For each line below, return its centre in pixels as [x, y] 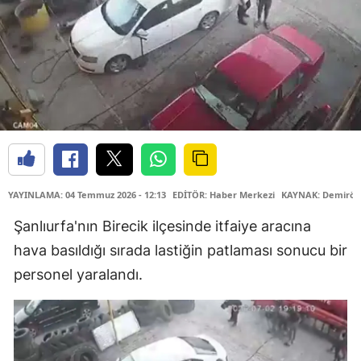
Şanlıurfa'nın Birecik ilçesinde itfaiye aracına [162, 226]
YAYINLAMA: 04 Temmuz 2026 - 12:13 [87, 194]
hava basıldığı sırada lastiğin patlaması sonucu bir [180, 250]
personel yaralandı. [78, 274]
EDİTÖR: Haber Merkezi [224, 194]
